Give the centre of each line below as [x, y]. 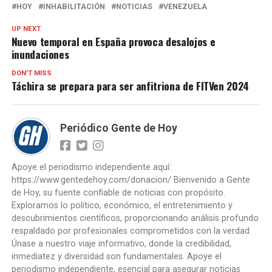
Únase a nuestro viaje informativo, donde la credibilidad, [121, 243]
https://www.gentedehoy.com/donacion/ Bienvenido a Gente [131, 180]
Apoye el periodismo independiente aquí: [91, 167]
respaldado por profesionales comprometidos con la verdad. [131, 231]
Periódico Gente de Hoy [118, 128]
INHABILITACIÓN [74, 6]
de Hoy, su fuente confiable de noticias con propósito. [118, 192]
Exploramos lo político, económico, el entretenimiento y [122, 205]
